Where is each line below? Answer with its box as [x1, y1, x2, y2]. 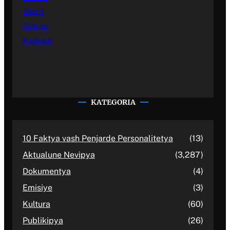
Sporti [23, 7, 44, 16]
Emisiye [23, 183, 52, 193]
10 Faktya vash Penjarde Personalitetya [23, 133, 173, 144]
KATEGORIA [90, 98, 136, 107]
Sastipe [23, 22, 48, 30]
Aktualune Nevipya [23, 150, 95, 160]
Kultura [23, 199, 50, 209]
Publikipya [23, 216, 63, 226]
